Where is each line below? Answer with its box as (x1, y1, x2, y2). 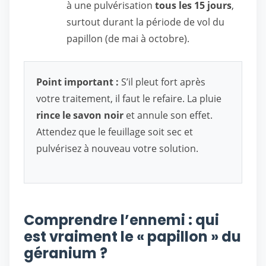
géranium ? (24, 243, 107, 263)
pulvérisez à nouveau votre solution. (36, 142, 198, 155)
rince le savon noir (36, 109, 123, 122)
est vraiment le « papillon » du (24, 227, 241, 246)
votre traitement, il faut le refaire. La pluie (36, 92, 221, 105)
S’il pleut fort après (119, 75, 205, 88)
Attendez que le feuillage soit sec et (36, 125, 193, 138)
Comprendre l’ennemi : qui (24, 210, 219, 230)
